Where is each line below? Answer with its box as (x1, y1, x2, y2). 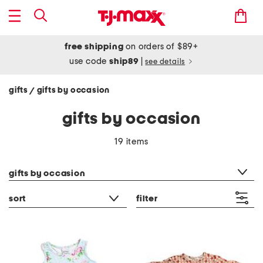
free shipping (65, 42, 124, 51)
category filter (8, 154, 64, 163)
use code (69, 57, 110, 66)
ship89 (109, 57, 141, 66)
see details (145, 58, 186, 66)
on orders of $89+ (123, 42, 198, 51)
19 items (114, 137, 149, 146)
